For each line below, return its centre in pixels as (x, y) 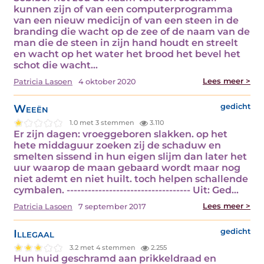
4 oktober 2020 (107, 81)
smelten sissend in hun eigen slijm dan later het (130, 156)
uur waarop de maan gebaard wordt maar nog (127, 167)
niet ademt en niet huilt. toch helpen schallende (131, 179)
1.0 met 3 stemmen (103, 123)
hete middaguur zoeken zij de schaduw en (117, 145)
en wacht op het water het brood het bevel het (127, 54)
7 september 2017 (112, 206)
